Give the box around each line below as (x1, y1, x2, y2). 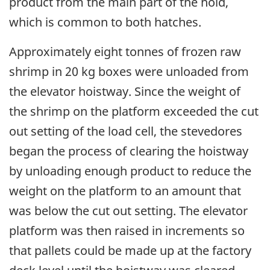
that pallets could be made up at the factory (9, 242, 251, 259)
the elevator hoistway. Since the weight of (9, 83, 240, 99)
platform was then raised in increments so (9, 222, 245, 239)
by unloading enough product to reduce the (9, 162, 251, 179)
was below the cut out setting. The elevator (9, 202, 248, 219)
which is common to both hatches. (9, 13, 201, 30)
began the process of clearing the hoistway (9, 142, 248, 159)
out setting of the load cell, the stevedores (9, 122, 242, 139)
